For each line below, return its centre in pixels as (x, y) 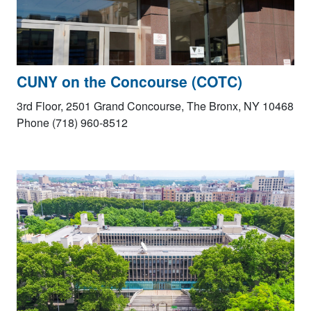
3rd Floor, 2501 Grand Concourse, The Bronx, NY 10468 (155, 106)
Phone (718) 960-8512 (72, 123)
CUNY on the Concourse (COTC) (132, 82)
